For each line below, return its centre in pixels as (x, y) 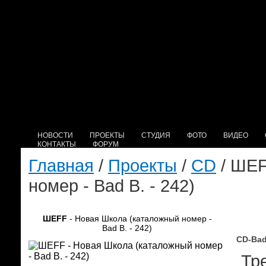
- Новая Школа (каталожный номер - (139, 218)
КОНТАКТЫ (57, 144)
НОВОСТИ (55, 135)
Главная (61, 165)
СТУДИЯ (156, 135)
